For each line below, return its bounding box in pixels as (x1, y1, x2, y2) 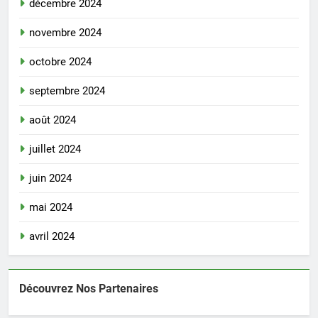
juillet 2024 (29, 142, 81, 155)
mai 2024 (29, 200, 72, 214)
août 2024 (29, 113, 76, 126)
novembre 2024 (29, 26, 102, 39)
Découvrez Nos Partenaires (19, 281, 158, 295)
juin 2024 (29, 171, 72, 185)
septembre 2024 (29, 84, 105, 97)
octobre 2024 (29, 55, 92, 68)
